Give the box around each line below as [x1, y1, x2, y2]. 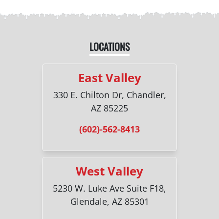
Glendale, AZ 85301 [70, 196, 149, 208]
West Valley [76, 163, 143, 179]
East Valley [78, 69, 141, 86]
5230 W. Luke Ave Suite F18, [53, 182, 166, 195]
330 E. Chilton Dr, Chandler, [53, 89, 166, 101]
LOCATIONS [89, 39, 130, 54]
